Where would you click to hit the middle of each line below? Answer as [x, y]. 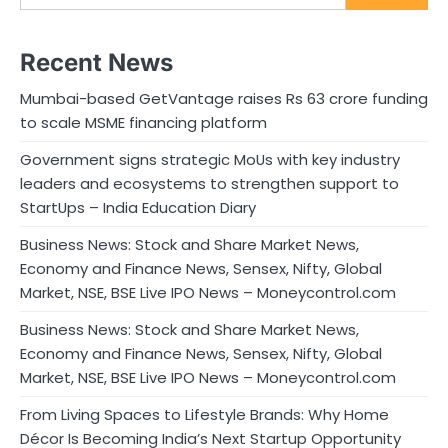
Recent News [96, 63]
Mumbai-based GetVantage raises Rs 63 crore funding [224, 99]
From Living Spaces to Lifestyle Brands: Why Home [204, 415]
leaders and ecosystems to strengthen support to [209, 184]
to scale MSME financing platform [143, 123]
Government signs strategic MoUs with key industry [210, 160]
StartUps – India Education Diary [138, 208]
